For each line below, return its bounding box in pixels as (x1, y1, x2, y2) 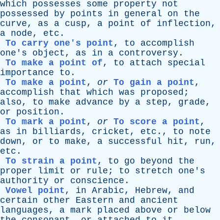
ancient (140, 195, 178, 205)
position (16, 107, 59, 117)
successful (108, 137, 162, 146)
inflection (157, 19, 211, 28)
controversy (119, 48, 178, 58)
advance (76, 97, 113, 107)
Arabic (92, 186, 124, 195)
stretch (135, 166, 173, 176)
